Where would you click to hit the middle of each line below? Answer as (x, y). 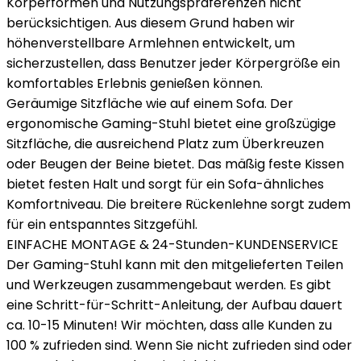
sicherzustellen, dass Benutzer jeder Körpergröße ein (173, 63)
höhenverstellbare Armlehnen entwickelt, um (151, 43)
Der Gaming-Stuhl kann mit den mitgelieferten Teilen (175, 265)
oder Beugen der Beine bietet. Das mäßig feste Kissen (175, 164)
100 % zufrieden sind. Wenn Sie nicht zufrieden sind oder (179, 345)
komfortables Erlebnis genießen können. (135, 83)
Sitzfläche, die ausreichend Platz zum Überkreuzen (165, 144)
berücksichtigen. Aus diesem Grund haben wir (151, 23)
